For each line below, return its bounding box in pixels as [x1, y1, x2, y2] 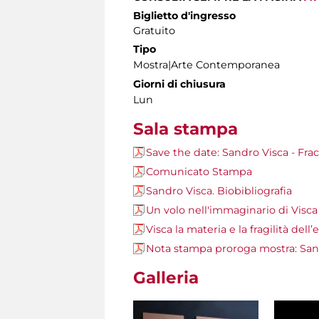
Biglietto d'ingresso [133, 9, 236, 23]
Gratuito [133, 24, 175, 38]
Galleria [133, 268, 199, 288]
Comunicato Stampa [146, 165, 252, 179]
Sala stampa [133, 119, 238, 140]
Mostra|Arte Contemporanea [133, 58, 280, 72]
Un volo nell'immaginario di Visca [146, 204, 318, 217]
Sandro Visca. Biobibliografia [146, 184, 292, 198]
